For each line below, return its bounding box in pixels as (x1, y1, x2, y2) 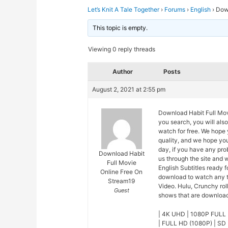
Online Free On (100, 168, 143, 176)
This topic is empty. (93, 24, 148, 32)
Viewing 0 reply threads (88, 45, 156, 53)
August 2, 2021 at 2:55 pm (92, 85, 166, 94)
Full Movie (106, 159, 136, 167)
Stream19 (108, 177, 135, 185)
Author (112, 68, 133, 76)
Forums (164, 6, 186, 14)
